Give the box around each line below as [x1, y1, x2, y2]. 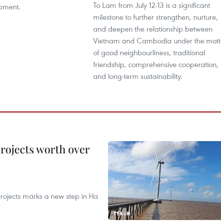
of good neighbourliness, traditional [93, 47, 205, 57]
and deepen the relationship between [93, 24, 213, 34]
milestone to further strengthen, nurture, [93, 12, 218, 22]
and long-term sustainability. [93, 71, 183, 81]
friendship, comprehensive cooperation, [93, 59, 219, 69]
